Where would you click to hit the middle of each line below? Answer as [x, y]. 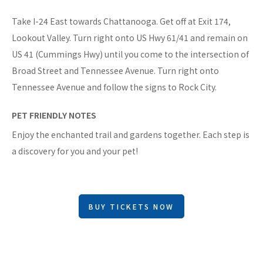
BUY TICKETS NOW [131, 207]
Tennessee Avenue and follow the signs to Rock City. [114, 87]
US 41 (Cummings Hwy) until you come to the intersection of [130, 54]
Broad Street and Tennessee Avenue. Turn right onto [115, 71]
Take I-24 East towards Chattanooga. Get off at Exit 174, [121, 21]
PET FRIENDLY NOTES [54, 115]
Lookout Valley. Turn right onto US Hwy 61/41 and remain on [130, 38]
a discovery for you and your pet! [75, 151]
